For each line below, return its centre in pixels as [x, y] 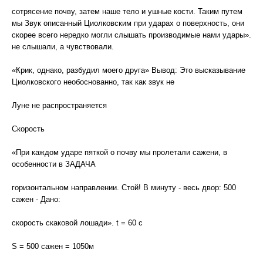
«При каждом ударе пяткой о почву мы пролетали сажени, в [119, 152]
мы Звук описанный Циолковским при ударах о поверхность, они [128, 23]
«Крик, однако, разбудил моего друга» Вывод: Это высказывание [129, 70]
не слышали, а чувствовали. [63, 47]
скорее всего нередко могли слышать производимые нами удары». [131, 35]
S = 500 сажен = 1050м [53, 246]
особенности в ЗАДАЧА [54, 164]
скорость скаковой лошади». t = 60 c [77, 223]
